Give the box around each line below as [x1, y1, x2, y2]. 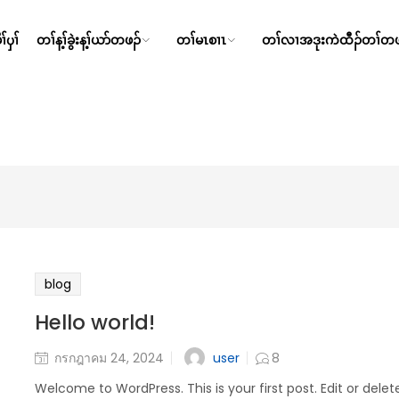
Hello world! [35, 308, 155, 337]
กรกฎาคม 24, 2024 [54, 349, 164, 368]
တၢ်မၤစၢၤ [176, 31, 230, 49]
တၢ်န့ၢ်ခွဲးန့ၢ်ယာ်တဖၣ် [37, 31, 144, 49]
